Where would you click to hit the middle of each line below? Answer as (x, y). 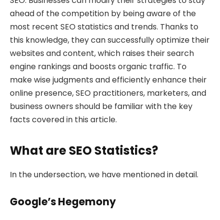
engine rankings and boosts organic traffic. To (98, 66)
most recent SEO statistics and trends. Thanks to (104, 27)
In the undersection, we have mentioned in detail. (104, 174)
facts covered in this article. (63, 119)
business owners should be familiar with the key (101, 106)
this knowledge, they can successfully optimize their (110, 40)
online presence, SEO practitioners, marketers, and (108, 93)
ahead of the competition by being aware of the (103, 13)
